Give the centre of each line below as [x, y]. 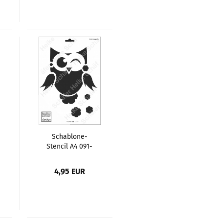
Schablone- [69, 136]
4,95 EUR [70, 171]
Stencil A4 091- [70, 146]
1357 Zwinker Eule [70, 156]
